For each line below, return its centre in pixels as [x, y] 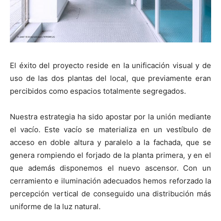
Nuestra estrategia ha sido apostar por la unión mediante [110, 117]
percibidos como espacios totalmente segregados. [98, 91]
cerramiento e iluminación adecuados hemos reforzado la [110, 181]
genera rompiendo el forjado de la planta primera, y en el [110, 155]
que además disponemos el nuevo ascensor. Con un [110, 168]
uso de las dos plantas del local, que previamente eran [110, 78]
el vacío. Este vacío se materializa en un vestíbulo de [110, 130]
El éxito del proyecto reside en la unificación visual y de [110, 66]
